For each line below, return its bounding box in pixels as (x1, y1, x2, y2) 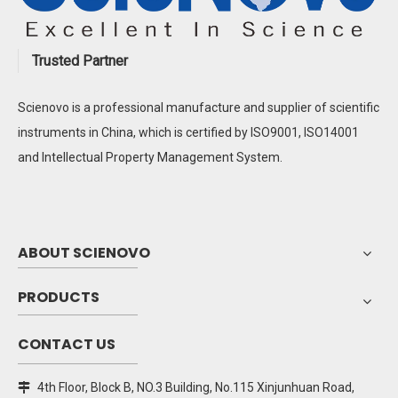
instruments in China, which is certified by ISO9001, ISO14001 (18, 125, 359, 140)
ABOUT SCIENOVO (18, 243, 150, 264)
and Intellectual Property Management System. (18, 150, 283, 165)
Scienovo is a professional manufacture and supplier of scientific (18, 100, 379, 115)
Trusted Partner (32, 52, 128, 70)
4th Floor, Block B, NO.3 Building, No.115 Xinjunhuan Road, (37, 380, 354, 395)
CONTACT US (18, 334, 115, 355)
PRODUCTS (18, 287, 99, 308)
